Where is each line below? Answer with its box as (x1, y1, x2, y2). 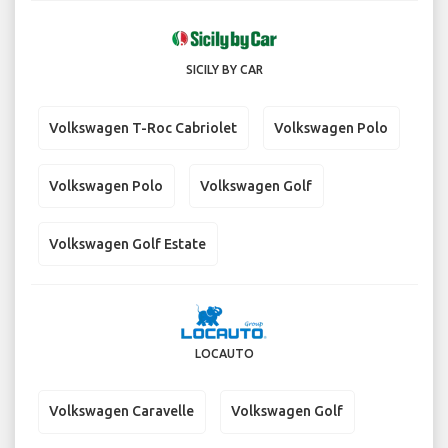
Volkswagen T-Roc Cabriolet (49, 119, 237, 136)
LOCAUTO (194, 346, 254, 360)
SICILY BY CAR (185, 63, 263, 77)
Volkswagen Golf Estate (49, 235, 206, 252)
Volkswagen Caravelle (49, 403, 194, 420)
